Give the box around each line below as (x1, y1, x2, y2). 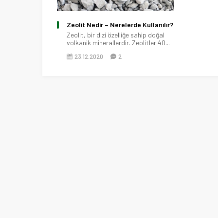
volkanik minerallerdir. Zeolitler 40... (67, 38, 170, 47)
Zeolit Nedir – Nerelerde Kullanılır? (67, 20, 174, 29)
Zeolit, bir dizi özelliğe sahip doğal (67, 30, 164, 39)
